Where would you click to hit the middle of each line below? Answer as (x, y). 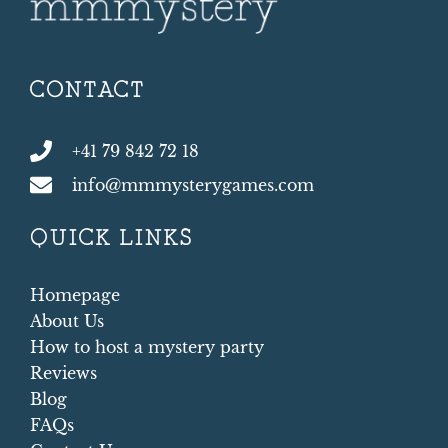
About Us (67, 320)
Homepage (75, 294)
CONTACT (87, 91)
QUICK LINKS (112, 239)
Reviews (63, 372)
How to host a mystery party (147, 346)
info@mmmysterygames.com (192, 184)
